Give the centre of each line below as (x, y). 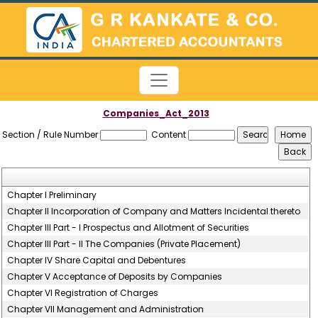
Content (169, 135)
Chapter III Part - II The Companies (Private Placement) (124, 244)
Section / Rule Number (50, 135)
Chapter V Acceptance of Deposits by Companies (115, 276)
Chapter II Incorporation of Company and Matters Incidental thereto (154, 211)
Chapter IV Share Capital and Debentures (97, 260)
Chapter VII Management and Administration (106, 309)
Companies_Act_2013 (156, 113)
